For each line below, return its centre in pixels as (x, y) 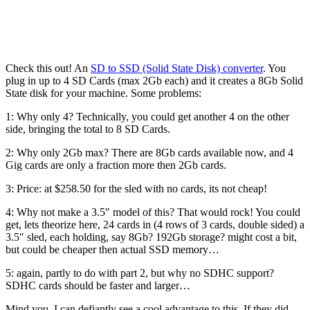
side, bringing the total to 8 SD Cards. (88, 129)
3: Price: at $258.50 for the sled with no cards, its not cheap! (136, 188)
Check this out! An (48, 68)
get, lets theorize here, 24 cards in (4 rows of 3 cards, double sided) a (155, 224)
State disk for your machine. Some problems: (103, 93)
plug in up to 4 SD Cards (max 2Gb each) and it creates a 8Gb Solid (154, 80)
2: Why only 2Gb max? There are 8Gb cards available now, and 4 (149, 152)
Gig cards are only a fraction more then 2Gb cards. (116, 165)
